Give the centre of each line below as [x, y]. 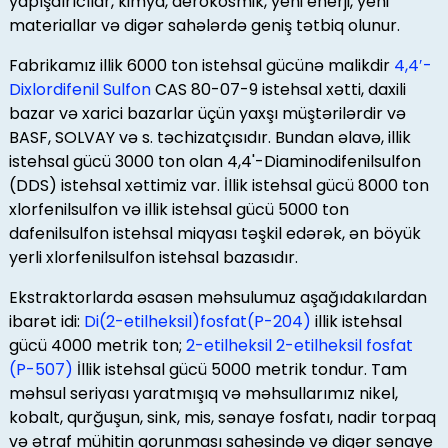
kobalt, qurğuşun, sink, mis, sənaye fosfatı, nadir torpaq [222, 418]
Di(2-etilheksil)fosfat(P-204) [197, 322]
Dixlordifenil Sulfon [79, 90]
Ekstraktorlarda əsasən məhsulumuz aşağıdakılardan [217, 298]
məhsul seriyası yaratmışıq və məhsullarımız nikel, [203, 394]
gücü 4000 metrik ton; [97, 346]
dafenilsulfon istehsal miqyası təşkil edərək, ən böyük [214, 234]
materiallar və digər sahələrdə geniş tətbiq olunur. [204, 26]
